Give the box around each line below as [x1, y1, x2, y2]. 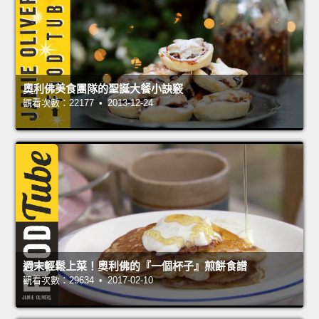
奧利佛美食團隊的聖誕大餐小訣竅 [23, 83, 183, 95]
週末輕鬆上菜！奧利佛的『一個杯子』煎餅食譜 [23, 260, 247, 273]
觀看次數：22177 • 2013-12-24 [23, 98, 153, 109]
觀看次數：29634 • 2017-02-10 [23, 275, 153, 286]
